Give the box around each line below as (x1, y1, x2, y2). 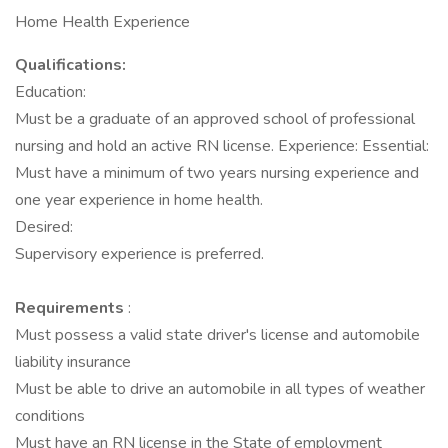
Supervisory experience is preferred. (15, 243, 264, 265)
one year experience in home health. (15, 189, 263, 211)
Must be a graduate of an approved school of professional (15, 108, 415, 130)
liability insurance (15, 351, 131, 373)
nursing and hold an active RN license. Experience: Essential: (15, 135, 429, 157)
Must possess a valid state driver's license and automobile (15, 324, 420, 346)
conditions (15, 405, 85, 427)
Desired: (15, 216, 73, 238)
